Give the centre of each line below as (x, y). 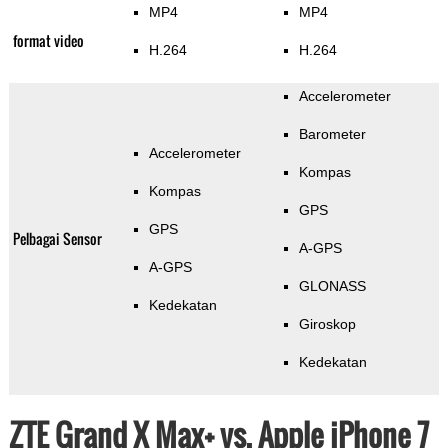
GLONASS (332, 286)
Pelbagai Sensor (57, 239)
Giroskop (327, 324)
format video (48, 41)
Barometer (332, 134)
